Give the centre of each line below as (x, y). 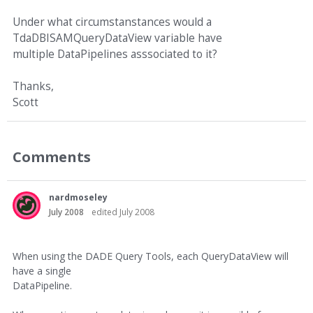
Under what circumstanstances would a (112, 22)
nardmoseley (78, 197)
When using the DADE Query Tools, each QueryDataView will (151, 256)
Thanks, (33, 86)
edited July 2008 (123, 212)
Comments (52, 156)
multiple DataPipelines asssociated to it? (115, 54)
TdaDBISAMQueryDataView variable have (117, 38)
